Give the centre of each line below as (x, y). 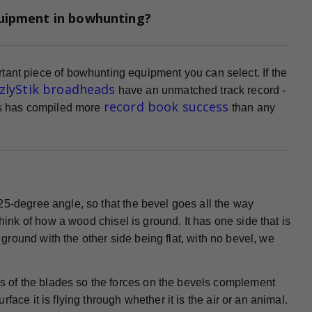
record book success (166, 106)
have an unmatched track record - (201, 90)
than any (252, 107)
